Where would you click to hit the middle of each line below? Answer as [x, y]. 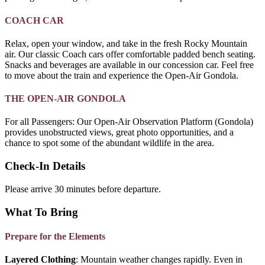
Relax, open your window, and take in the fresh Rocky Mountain [126, 43]
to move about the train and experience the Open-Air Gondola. [122, 75]
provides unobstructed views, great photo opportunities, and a [119, 132]
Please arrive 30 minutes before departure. [83, 189]
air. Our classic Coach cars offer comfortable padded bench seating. [130, 54]
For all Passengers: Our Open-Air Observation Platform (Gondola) [129, 122]
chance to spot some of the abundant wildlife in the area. [109, 143]
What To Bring [41, 212]
